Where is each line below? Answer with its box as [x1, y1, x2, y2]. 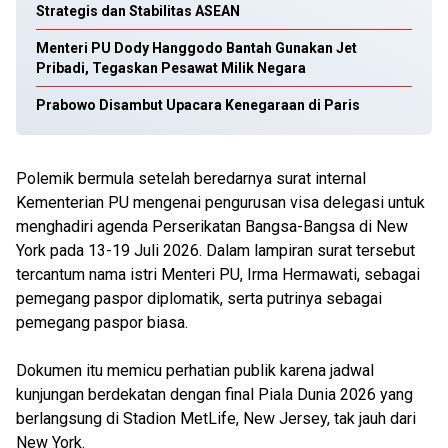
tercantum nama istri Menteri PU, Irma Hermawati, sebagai [16, 265, 420, 284]
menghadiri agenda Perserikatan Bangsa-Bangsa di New [16, 217, 408, 236]
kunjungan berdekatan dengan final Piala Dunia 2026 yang [16, 385, 413, 404]
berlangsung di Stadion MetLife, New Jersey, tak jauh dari [16, 409, 416, 428]
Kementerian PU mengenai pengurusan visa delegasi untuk [16, 193, 425, 212]
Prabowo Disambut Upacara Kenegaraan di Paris [36, 97, 360, 113]
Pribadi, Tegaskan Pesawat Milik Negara [36, 60, 306, 76]
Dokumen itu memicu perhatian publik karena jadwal [16, 361, 374, 380]
